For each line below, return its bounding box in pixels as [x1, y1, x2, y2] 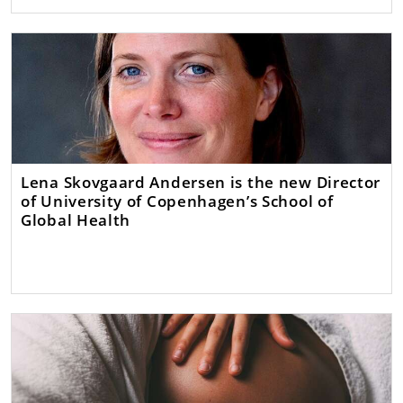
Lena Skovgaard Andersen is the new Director [21, 170, 381, 193]
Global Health [21, 208, 131, 230]
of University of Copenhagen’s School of [21, 189, 334, 211]
